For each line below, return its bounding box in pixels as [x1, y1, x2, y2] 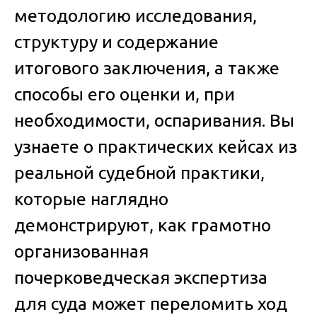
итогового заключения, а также [14, 57, 279, 78]
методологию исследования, [14, 5, 257, 25]
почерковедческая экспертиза [14, 267, 267, 287]
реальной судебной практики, [14, 162, 265, 183]
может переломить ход [87, 293, 287, 313]
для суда [14, 293, 87, 313]
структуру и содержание [14, 31, 219, 52]
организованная [14, 241, 149, 261]
